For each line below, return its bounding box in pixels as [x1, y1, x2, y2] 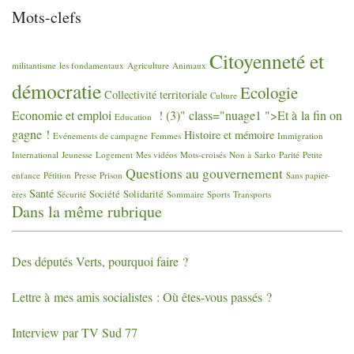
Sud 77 [99, 323, 137, 341]
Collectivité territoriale [104, 86, 207, 102]
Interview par [12, 323, 81, 341]
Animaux [172, 58, 206, 71]
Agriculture [127, 58, 169, 71]
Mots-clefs [12, 6, 81, 28]
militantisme [12, 58, 56, 71]
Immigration [277, 129, 323, 141]
